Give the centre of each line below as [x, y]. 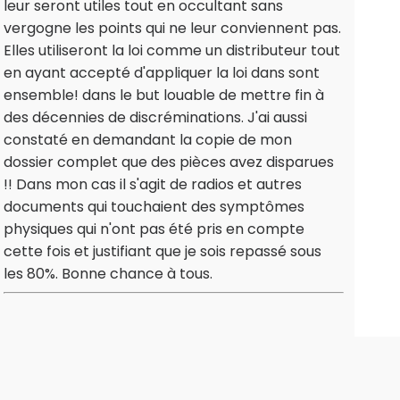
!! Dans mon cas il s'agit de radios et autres [153, 185]
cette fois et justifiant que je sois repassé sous [162, 252]
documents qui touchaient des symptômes [154, 207]
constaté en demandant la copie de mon [148, 140]
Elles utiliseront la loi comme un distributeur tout [172, 51]
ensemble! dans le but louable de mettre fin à [164, 96]
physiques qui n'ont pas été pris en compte [154, 229]
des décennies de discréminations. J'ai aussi [155, 118]
